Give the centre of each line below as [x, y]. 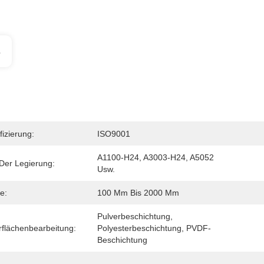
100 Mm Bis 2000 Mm [138, 193]
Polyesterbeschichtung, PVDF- [154, 228]
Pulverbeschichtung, [135, 216]
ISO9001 [113, 134]
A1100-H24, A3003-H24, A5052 [155, 157]
